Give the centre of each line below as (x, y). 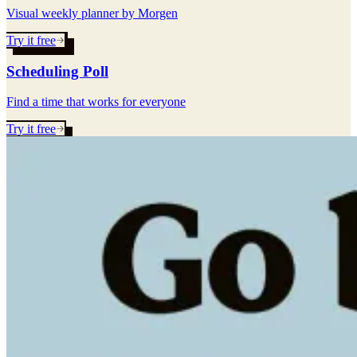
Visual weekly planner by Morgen (92, 13)
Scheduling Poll (57, 71)
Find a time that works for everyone (96, 102)
